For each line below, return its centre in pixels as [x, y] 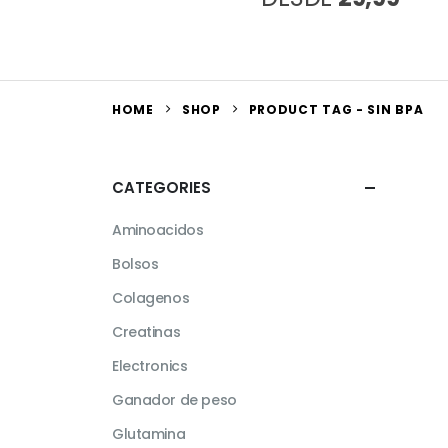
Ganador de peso [174, 400]
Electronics [150, 366]
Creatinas [146, 332]
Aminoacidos [158, 230]
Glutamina [149, 434]
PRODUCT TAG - [308, 109]
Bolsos [135, 264]
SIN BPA [395, 109]
